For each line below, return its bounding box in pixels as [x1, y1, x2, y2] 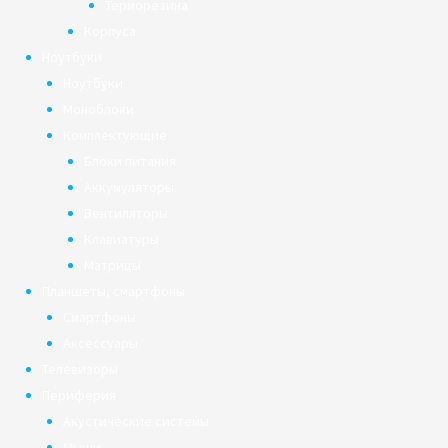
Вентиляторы [84, 203, 168, 222]
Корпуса [84, 21, 136, 40]
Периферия [42, 385, 116, 404]
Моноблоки [63, 99, 134, 118]
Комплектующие [63, 125, 167, 144]
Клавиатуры [84, 229, 159, 248]
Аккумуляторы [84, 177, 174, 196]
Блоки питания [84, 151, 176, 170]
